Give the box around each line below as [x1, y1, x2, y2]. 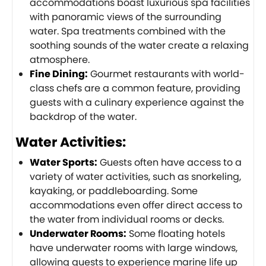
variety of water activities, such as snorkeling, [30, 169, 241, 183]
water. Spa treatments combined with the [30, 24, 226, 38]
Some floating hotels [126, 226, 225, 240]
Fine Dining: [30, 66, 88, 81]
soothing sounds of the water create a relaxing [30, 38, 249, 52]
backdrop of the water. [30, 109, 137, 123]
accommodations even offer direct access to [30, 198, 242, 212]
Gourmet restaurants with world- [88, 66, 245, 81]
